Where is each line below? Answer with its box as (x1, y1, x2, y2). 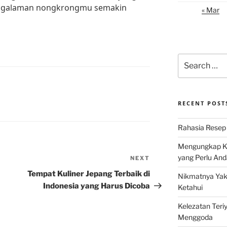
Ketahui (177, 183, 203, 192)
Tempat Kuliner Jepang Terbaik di (27, 169, 150, 179)
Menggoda (177, 213, 213, 222)
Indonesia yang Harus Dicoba (43, 181, 150, 191)
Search (177, 54, 202, 63)
